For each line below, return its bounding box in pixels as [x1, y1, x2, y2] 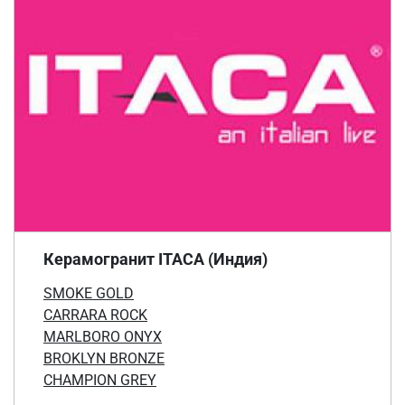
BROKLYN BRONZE [43, 349, 165, 367]
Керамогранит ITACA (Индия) [43, 249, 268, 268]
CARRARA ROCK [43, 306, 147, 324]
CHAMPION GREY [43, 371, 156, 389]
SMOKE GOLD [43, 284, 134, 302]
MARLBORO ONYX [43, 327, 162, 345]
